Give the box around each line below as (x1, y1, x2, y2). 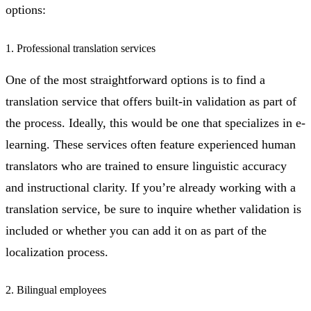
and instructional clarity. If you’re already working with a (6, 180, 296, 194)
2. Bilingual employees (6, 284, 106, 296)
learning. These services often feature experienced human (6, 137, 296, 151)
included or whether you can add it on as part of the (6, 223, 267, 237)
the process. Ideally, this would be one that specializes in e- (6, 115, 305, 130)
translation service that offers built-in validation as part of (6, 94, 296, 108)
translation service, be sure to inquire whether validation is (6, 201, 301, 216)
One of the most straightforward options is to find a (6, 72, 265, 87)
